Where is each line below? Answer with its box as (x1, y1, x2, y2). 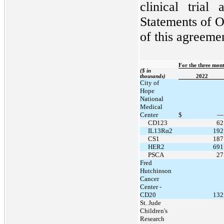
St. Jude (140, 198, 161, 206)
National (140, 94, 163, 102)
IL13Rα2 (148, 126, 172, 134)
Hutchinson (140, 166, 171, 174)
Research (140, 214, 164, 222)
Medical (140, 102, 162, 110)
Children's (140, 206, 167, 214)
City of (140, 78, 159, 86)
